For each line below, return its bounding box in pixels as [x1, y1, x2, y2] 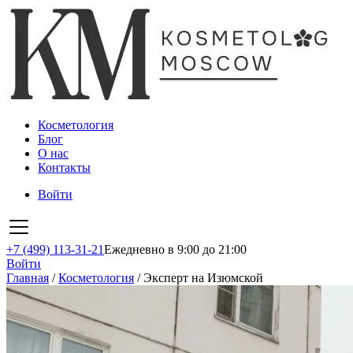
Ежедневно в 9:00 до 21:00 [104, 243, 247, 256]
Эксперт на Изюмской [143, 271, 263, 284]
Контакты [38, 161, 91, 174]
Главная [6, 271, 49, 284]
